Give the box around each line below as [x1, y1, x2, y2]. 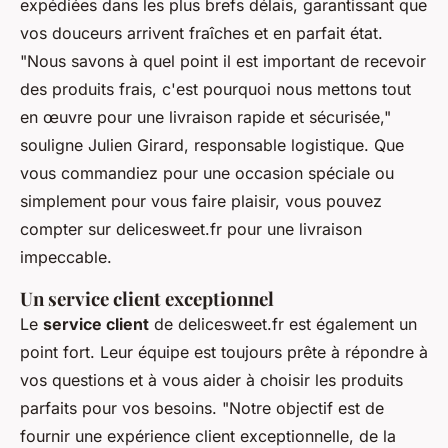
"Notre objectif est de [222, 398, 384, 419]
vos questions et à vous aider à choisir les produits [20, 370, 403, 391]
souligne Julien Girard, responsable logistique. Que [20, 135, 404, 156]
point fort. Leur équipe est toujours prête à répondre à [20, 342, 428, 363]
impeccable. [20, 247, 112, 268]
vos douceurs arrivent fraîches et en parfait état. [20, 23, 383, 44]
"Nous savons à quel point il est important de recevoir [20, 51, 426, 72]
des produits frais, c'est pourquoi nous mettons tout [20, 79, 411, 100]
